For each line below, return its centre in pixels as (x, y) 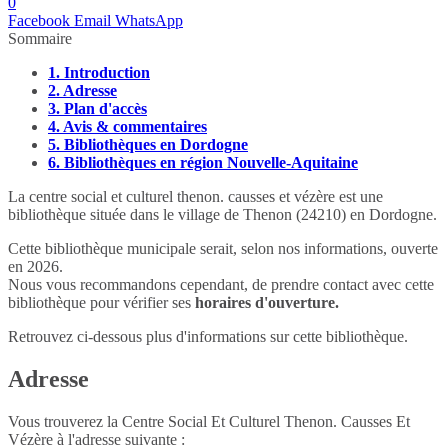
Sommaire (40, 38)
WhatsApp (149, 20)
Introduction (107, 72)
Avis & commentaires (135, 126)
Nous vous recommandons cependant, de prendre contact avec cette (221, 284)
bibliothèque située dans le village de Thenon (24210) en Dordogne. (222, 214)
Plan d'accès (105, 108)
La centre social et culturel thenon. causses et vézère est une (195, 196)
